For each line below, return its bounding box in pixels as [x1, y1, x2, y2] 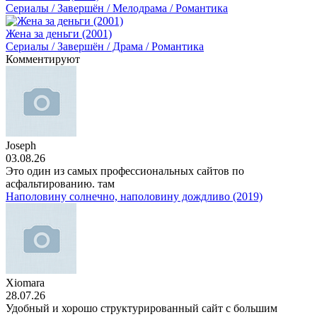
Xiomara [6, 277, 45, 289]
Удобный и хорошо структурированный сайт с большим [6, 302, 277, 314]
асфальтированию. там [6, 178, 115, 190]
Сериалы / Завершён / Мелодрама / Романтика [6, 2, 228, 14]
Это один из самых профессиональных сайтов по [6, 165, 244, 177]
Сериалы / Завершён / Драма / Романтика [6, 40, 204, 52]
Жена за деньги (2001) [6, 28, 112, 40]
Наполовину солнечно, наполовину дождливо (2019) [6, 190, 263, 202]
